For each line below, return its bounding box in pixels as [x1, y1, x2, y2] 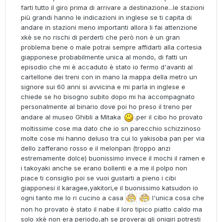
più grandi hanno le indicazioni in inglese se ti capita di [21, 13, 192, 22]
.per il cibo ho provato [135, 112, 203, 121]
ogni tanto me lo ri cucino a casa [21, 194, 125, 202]
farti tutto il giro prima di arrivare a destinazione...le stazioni [21, 3, 204, 12]
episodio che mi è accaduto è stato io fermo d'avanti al [21, 63, 193, 71]
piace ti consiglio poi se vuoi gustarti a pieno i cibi [21, 174, 176, 182]
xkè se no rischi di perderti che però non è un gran [21, 33, 180, 42]
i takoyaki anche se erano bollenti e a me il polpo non [21, 164, 187, 172]
